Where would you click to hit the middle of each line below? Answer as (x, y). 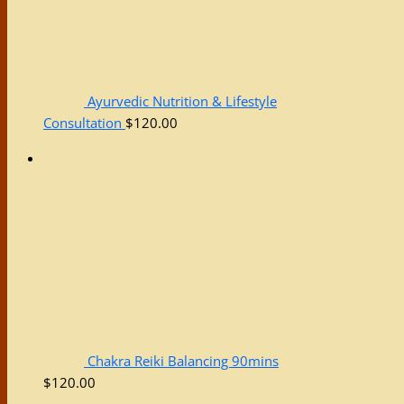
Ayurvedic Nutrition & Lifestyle (182, 101)
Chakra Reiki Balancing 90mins (183, 361)
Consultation (83, 123)
